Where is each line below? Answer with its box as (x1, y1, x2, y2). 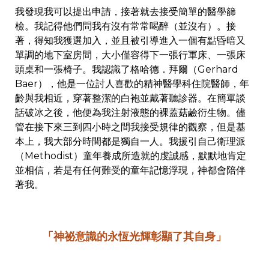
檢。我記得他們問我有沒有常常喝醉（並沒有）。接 (15, 20, 236, 32)
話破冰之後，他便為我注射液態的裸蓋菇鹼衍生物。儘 (15, 107, 246, 119)
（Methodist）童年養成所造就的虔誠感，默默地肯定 (15, 150, 246, 162)
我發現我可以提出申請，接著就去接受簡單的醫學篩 (15, 6, 236, 18)
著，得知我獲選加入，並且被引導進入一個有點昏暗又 (15, 35, 246, 47)
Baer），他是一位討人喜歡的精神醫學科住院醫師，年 (15, 78, 249, 90)
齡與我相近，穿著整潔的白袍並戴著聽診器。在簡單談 (15, 92, 246, 104)
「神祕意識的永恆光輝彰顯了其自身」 (43, 230, 226, 244)
